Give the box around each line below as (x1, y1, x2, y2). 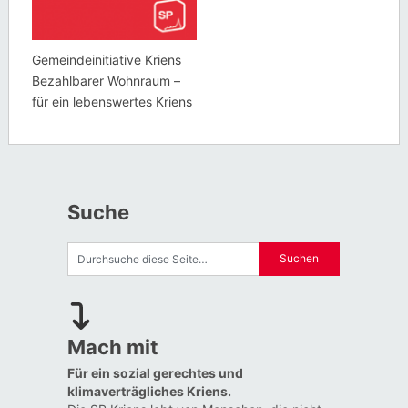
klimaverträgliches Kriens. (66, 382, 231, 399)
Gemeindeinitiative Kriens (31, 51, 181, 67)
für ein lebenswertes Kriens (31, 93, 192, 109)
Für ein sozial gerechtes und (66, 364, 243, 381)
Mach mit (66, 334, 158, 359)
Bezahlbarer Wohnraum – (31, 72, 180, 88)
